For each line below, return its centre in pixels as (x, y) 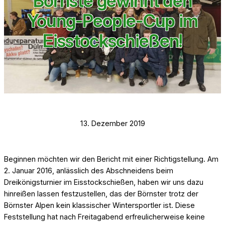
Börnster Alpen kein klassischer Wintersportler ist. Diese (99, 205)
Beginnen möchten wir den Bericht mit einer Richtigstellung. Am (111, 159)
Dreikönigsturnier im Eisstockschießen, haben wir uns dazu (104, 182)
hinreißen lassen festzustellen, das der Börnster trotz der (101, 193)
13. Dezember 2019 (113, 123)
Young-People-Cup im (113, 21)
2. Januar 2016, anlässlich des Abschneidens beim (89, 170)
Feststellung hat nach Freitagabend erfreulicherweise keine (104, 216)
